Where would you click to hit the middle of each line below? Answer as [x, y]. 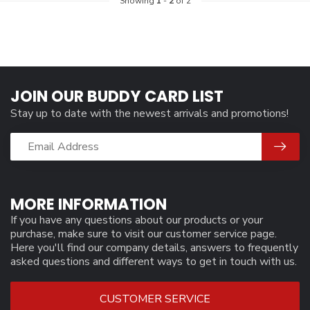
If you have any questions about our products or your [137, 220]
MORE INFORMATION [89, 204]
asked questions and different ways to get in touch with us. [154, 262]
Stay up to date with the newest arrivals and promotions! [149, 113]
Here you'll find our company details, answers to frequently [154, 248]
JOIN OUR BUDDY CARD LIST [117, 96]
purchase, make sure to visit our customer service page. [144, 234]
